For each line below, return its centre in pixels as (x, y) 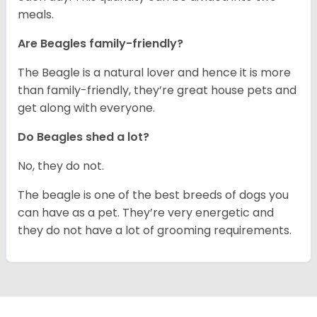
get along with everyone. (86, 108)
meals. (37, 15)
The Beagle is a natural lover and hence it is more (154, 73)
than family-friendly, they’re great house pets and (157, 91)
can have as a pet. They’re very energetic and (146, 213)
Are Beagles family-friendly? (100, 44)
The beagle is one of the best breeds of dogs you (153, 195)
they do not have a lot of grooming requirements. (155, 231)
